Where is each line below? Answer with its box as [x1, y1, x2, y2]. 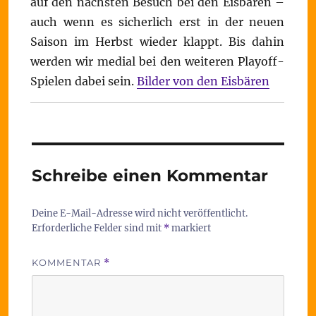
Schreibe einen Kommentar [31, 166, 268, 186]
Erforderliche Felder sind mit [31, 222, 164, 234]
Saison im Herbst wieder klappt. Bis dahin [30, 35, 285, 49]
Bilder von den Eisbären [137, 74, 269, 88]
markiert [169, 222, 211, 234]
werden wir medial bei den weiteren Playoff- [30, 54, 285, 68]
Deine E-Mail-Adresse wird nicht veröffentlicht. [31, 207, 248, 219]
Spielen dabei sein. [30, 74, 137, 88]
